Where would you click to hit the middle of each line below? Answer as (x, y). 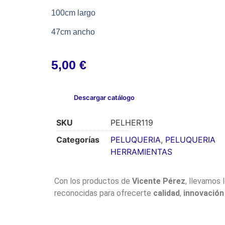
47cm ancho (73, 32)
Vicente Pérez (158, 181)
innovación (203, 193)
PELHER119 (132, 122)
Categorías (78, 139)
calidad (166, 193)
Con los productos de (93, 181)
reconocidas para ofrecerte (103, 193)
